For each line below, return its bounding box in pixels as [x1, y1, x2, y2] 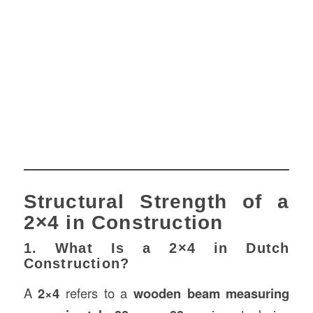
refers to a [59, 283, 134, 302]
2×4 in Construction [23, 212, 224, 234]
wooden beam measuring [133, 283, 290, 303]
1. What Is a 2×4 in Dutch [23, 240, 290, 256]
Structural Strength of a [23, 191, 290, 213]
